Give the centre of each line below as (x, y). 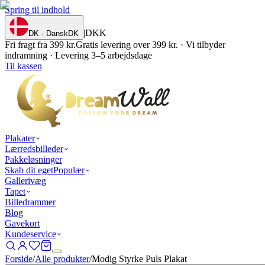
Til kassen (23, 66)
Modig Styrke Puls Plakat (139, 259)
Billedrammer (30, 202)
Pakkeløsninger (33, 159)
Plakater (20, 138)
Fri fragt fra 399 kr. (40, 45)
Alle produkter (62, 259)
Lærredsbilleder (34, 149)
